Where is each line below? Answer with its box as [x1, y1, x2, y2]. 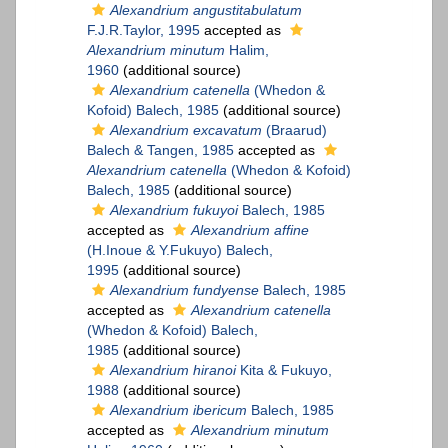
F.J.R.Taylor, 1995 [87, 22, 200, 39]
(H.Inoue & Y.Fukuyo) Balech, [87, 242, 273, 259]
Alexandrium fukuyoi [110, 202, 238, 219]
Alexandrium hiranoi [110, 362, 236, 379]
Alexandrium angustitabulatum [110, 2, 302, 19]
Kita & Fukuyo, [236, 362, 332, 379]
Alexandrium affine [191, 222, 309, 239]
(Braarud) [262, 122, 327, 139]
